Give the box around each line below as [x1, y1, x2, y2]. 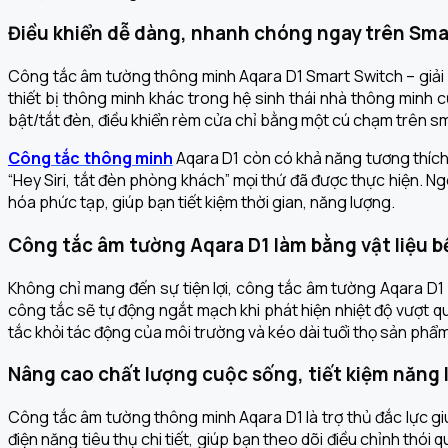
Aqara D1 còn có [172, 147, 296, 170]
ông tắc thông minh [20, 147, 173, 170]
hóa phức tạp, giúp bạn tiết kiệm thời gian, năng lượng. [8, 191, 395, 214]
